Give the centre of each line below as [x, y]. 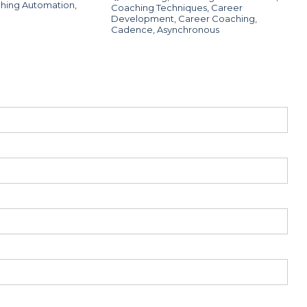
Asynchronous [188, 29]
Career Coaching [216, 18]
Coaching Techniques [159, 7]
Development [142, 18]
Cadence [132, 29]
